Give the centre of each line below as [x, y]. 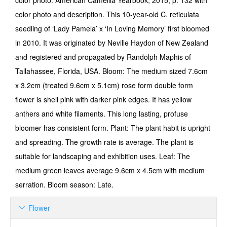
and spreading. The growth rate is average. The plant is [104, 142]
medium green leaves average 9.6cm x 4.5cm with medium [110, 170]
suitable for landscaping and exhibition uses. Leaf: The [103, 156]
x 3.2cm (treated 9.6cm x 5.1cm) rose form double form [104, 85]
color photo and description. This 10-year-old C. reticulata [107, 14]
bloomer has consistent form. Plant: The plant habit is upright [113, 128]
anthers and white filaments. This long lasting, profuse [102, 113]
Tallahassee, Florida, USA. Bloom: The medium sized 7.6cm [111, 71]
